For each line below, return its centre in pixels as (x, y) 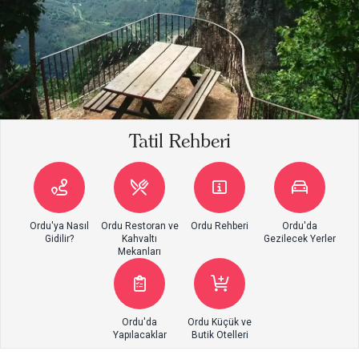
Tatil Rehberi (179, 141)
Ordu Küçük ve (220, 323)
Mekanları (139, 252)
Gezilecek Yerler (300, 239)
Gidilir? (59, 239)
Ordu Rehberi (220, 226)
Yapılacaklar (139, 335)
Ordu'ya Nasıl (59, 226)
